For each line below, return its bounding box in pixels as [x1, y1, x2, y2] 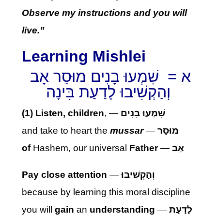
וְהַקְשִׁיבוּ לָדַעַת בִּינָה [46, 83, 171, 101]
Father [129, 143, 160, 153]
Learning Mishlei [21, 47, 146, 65]
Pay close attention [21, 170, 109, 180]
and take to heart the [21, 125, 110, 136]
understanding [89, 204, 157, 215]
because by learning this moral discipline [21, 187, 190, 197]
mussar [109, 125, 146, 136]
